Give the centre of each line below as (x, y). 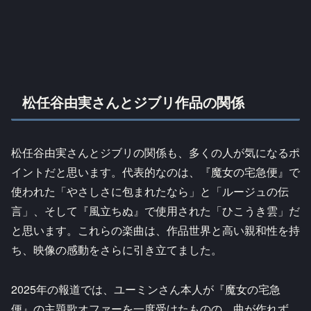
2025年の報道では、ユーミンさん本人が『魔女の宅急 (146, 289)
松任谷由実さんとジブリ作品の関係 (133, 101)
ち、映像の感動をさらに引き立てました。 (117, 250)
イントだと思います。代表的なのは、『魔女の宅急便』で (155, 172)
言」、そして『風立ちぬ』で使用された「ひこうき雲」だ (155, 211)
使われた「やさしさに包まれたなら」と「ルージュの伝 (150, 192)
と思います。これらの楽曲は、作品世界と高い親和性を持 (155, 230)
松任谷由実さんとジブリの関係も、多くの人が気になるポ (155, 153)
